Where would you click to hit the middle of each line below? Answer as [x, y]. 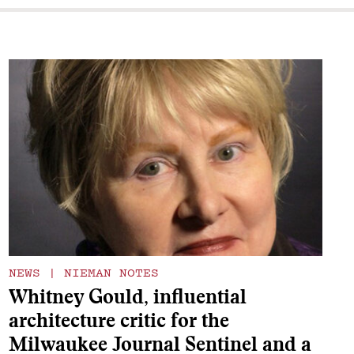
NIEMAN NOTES [107, 272]
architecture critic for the [119, 323]
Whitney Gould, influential [127, 299]
